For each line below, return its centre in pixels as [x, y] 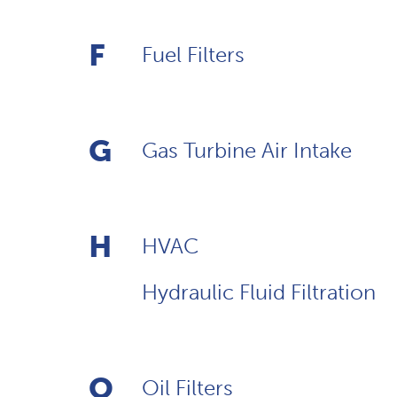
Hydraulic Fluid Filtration [259, 292]
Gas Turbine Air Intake [247, 150]
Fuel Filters [193, 54]
